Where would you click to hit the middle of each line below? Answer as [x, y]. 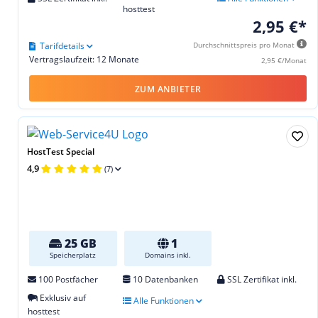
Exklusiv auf [62, 298]
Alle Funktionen [162, 301]
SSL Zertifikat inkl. [261, 280]
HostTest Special [61, 152]
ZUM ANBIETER [168, 89]
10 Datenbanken [164, 280]
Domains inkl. [168, 255]
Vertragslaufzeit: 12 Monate [84, 60]
